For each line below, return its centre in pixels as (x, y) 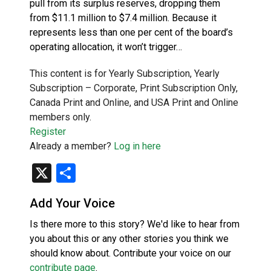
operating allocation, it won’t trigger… (106, 47)
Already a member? (72, 146)
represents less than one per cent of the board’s (131, 32)
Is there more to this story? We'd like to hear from (135, 224)
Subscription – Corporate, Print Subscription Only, (134, 88)
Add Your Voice (72, 203)
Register (48, 131)
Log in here (137, 146)
